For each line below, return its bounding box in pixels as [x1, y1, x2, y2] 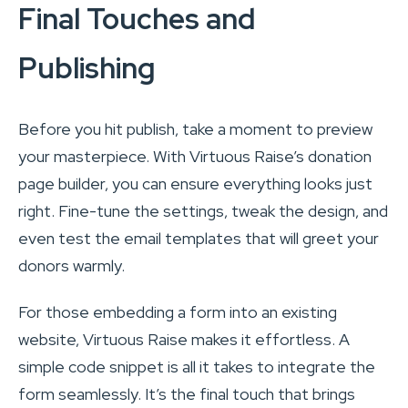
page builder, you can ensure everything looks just [18, 173, 372, 195]
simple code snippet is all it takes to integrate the [18, 356, 375, 378]
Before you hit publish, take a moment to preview [18, 118, 372, 140]
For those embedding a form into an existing [18, 301, 337, 323]
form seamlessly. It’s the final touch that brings [18, 383, 355, 405]
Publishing [18, 49, 155, 88]
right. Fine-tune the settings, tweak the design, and [18, 200, 388, 222]
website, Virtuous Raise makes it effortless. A [18, 329, 350, 351]
